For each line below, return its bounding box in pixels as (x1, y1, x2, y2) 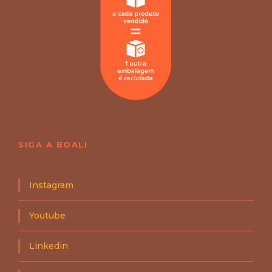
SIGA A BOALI (18, 139, 87, 149)
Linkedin (29, 240, 68, 251)
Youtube (29, 209, 66, 221)
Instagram (29, 179, 73, 191)
